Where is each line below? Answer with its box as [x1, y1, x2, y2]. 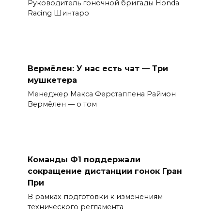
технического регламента [27, 202, 124, 212]
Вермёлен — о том [27, 100, 97, 109]
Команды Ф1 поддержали [27, 155, 140, 164]
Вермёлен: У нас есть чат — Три [27, 63, 168, 73]
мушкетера [27, 75, 77, 85]
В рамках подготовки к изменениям [27, 192, 163, 201]
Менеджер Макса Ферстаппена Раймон [27, 90, 176, 99]
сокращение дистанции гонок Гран [27, 166, 182, 176]
